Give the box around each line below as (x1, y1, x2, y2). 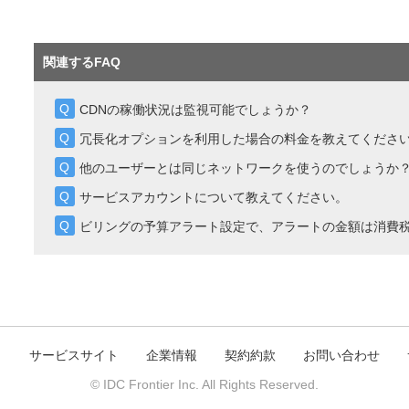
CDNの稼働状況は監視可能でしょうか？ (79, 102, 311, 117)
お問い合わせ (303, 348, 380, 362)
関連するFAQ (42, 55, 121, 69)
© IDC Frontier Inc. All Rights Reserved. (90, 377, 319, 392)
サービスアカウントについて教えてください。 (79, 190, 348, 204)
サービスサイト (29, 348, 119, 362)
